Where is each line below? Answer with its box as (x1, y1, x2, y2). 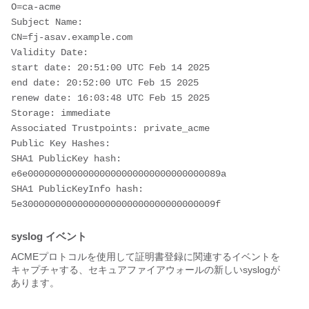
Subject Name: (11, 17, 88, 28)
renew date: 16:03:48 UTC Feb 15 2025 (11, 92, 210, 104)
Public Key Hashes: (11, 138, 116, 150)
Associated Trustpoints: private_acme (11, 123, 215, 134)
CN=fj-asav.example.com (11, 32, 132, 43)
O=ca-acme (11, 1, 61, 13)
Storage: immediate (11, 108, 110, 119)
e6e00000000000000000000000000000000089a (11, 168, 226, 180)
